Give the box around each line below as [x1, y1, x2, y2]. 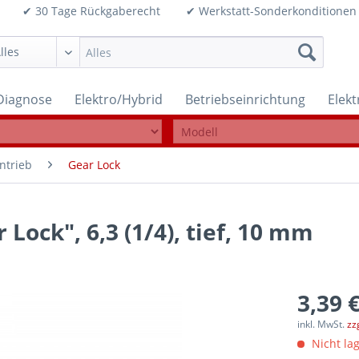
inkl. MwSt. [297, 317, 348, 331]
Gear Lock [68, 157, 120, 172]
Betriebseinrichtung [185, 91, 305, 108]
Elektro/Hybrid [75, 91, 163, 108]
